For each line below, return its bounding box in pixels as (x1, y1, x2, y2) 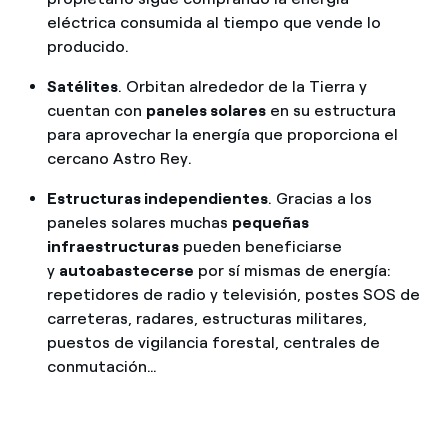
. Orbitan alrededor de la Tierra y (117, 76, 367, 96)
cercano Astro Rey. (46, 148, 192, 168)
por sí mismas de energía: (193, 260, 391, 280)
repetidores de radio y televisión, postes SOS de (46, 284, 420, 304)
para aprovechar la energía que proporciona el (46, 124, 398, 144)
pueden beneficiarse (178, 236, 342, 256)
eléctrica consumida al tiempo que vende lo (46, 12, 381, 32)
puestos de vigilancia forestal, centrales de (46, 332, 380, 352)
